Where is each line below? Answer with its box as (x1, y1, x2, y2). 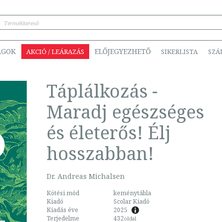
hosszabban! (47, 141, 154, 166)
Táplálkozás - (47, 79, 158, 103)
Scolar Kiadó (113, 197, 150, 206)
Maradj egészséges (47, 100, 204, 124)
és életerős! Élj (47, 120, 171, 145)
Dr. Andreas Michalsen (47, 171, 125, 181)
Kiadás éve (47, 206, 78, 214)
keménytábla (113, 189, 151, 197)
